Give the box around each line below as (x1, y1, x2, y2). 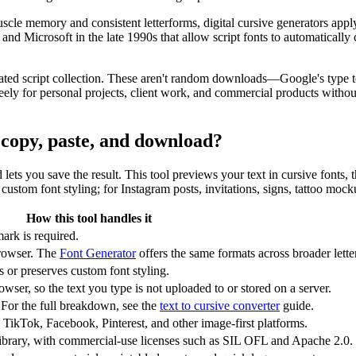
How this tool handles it (25, 211, 152, 225)
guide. (283, 298, 314, 312)
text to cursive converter (160, 298, 280, 312)
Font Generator (60, 246, 136, 260)
